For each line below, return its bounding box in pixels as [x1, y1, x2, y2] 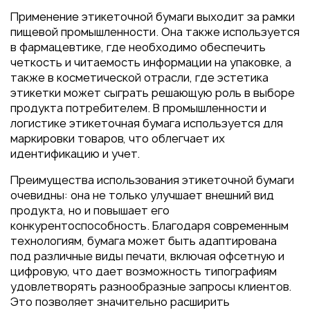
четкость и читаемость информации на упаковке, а [10, 55, 291, 70]
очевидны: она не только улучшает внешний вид [10, 188, 274, 203]
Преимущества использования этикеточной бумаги [10, 172, 294, 188]
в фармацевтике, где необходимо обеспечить [10, 39, 266, 55]
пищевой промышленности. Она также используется [10, 24, 300, 39]
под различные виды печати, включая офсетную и [10, 248, 284, 264]
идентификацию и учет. [10, 146, 140, 161]
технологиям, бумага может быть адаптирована [10, 233, 277, 248]
